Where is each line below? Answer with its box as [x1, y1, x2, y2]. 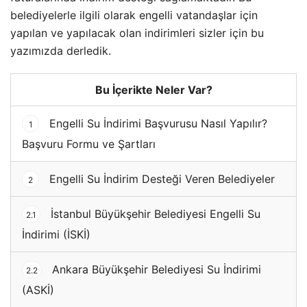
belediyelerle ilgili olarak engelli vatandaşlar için [10, 8, 258, 22]
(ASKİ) [22, 282, 54, 297]
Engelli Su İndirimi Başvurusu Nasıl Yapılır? [46, 116, 267, 130]
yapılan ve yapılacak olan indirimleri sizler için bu [10, 25, 264, 40]
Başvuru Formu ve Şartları [22, 136, 156, 151]
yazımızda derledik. [10, 43, 111, 58]
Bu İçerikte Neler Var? [95, 82, 212, 97]
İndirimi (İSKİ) [22, 227, 90, 241]
